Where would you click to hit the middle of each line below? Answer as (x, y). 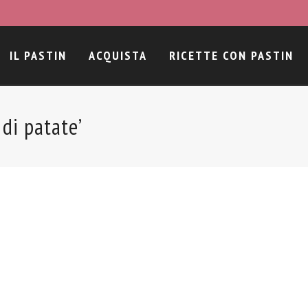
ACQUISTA (118, 55)
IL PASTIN (38, 55)
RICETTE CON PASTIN (231, 55)
